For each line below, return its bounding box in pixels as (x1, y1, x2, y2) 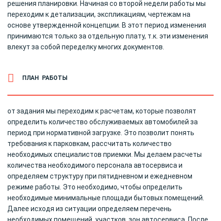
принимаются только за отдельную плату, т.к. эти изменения (7, 32, 208, 40)
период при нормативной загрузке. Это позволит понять (7, 128, 194, 137)
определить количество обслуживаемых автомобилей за (7, 117, 198, 126)
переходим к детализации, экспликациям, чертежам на (7, 10, 190, 18)
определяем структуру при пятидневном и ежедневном (7, 172, 192, 180)
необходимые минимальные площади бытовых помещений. (7, 193, 204, 202)
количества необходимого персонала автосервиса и (7, 161, 183, 169)
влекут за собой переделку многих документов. (7, 42, 164, 51)
